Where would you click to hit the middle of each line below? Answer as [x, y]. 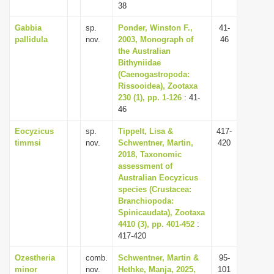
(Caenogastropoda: [154, 74]
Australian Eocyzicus [158, 178]
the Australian [144, 51]
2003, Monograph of [156, 39]
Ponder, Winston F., [155, 28]
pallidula [31, 39]
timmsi [28, 143]
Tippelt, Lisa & [146, 131]
